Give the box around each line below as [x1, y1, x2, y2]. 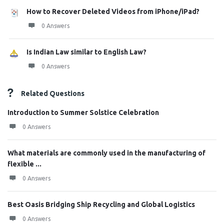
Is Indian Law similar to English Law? [26, 48, 146, 56]
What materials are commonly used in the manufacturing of [7, 149, 205, 157]
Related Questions [21, 89, 84, 97]
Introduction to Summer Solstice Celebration [7, 108, 159, 116]
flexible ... [7, 160, 41, 168]
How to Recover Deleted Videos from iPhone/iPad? [26, 7, 199, 15]
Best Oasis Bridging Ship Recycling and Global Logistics [7, 200, 195, 208]
